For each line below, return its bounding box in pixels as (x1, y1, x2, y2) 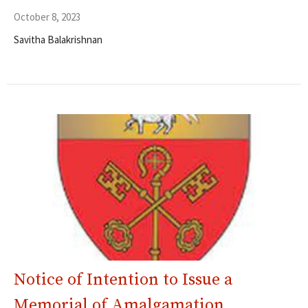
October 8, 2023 (14, 10, 80, 23)
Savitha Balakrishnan (14, 32, 102, 46)
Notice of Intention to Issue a (14, 269, 232, 291)
